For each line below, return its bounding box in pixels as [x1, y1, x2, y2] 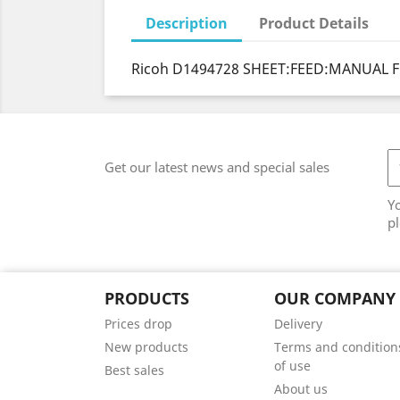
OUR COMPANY [273, 287, 396, 309]
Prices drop [104, 315, 172, 332]
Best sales [104, 362, 164, 379]
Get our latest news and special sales [104, 158, 329, 176]
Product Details [259, 13, 370, 33]
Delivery [273, 315, 322, 332]
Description [146, 13, 228, 33]
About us [273, 380, 328, 397]
